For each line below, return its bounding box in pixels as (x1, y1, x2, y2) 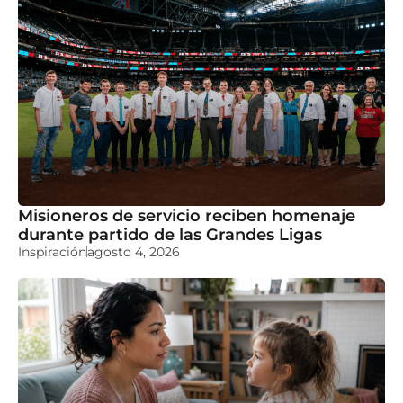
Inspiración (18, 244, 86, 261)
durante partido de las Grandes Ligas (18, 225, 322, 245)
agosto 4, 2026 (87, 244, 180, 261)
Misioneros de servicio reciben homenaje (18, 206, 355, 226)
